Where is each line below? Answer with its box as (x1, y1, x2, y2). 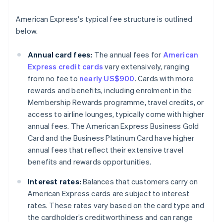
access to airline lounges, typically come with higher (28, 109, 205, 119)
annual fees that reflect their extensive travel (28, 145, 184, 155)
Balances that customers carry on (81, 176, 198, 187)
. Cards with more (134, 73, 194, 84)
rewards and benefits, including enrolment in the (28, 85, 192, 96)
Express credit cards (28, 61, 103, 72)
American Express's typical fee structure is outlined (16, 14, 193, 24)
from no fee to (28, 73, 79, 84)
